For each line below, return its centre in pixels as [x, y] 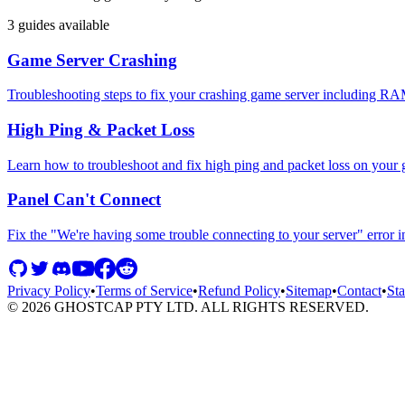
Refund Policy [239, 291]
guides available [62, 24]
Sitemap [309, 291]
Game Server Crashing [92, 60]
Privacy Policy [49, 291]
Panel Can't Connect [84, 200]
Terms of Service [144, 291]
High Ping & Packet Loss [101, 129]
